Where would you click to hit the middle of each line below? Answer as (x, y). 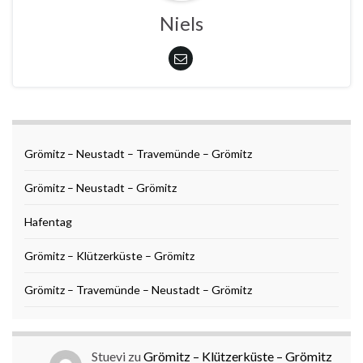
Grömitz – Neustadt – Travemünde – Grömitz (138, 153)
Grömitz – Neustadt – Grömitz (100, 187)
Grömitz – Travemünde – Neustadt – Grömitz (138, 289)
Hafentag (48, 221)
